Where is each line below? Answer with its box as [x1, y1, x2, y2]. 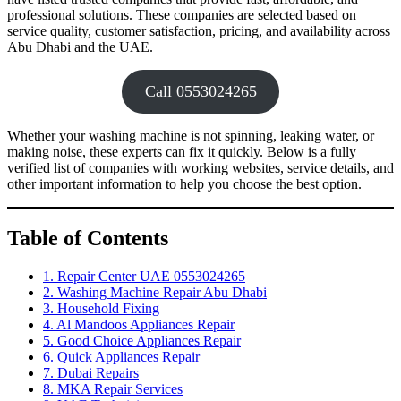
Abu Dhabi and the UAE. [7, 38, 153, 55]
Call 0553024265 [144, 81, 257, 100]
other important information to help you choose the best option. [7, 175, 362, 192]
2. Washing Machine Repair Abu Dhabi [43, 284, 267, 300]
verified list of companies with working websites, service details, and [7, 159, 394, 175]
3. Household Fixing [43, 300, 159, 316]
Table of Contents [7, 226, 168, 250]
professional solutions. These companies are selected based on [7, 6, 356, 22]
